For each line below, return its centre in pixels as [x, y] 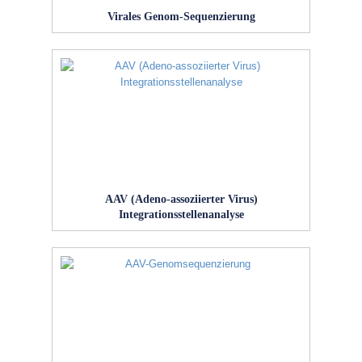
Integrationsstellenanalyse [181, 214]
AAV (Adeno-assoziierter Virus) [181, 198]
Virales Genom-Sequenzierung [181, 16]
